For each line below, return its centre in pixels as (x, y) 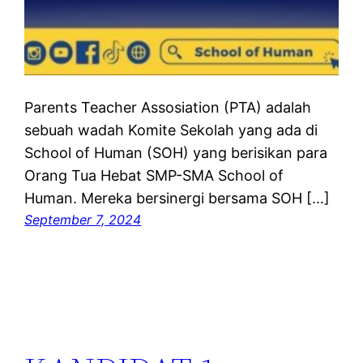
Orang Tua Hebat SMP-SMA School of (154, 175)
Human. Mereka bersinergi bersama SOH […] (177, 198)
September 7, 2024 (83, 219)
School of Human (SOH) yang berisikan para (176, 152)
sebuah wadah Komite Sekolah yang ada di (171, 130)
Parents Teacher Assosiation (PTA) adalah (168, 107)
